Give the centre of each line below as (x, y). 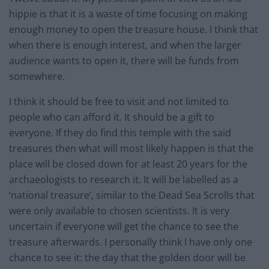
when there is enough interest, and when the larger (125, 45)
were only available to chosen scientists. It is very (119, 211)
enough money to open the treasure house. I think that (134, 30)
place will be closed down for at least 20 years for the (128, 164)
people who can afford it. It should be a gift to (112, 117)
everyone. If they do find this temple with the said (120, 133)
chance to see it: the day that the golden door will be (127, 258)
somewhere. (38, 77)
